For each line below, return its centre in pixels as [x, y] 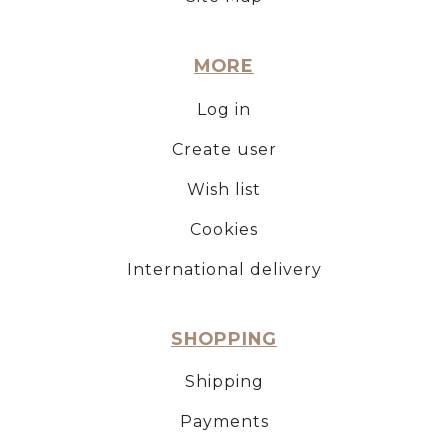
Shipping [224, 382]
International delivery [224, 269]
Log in [224, 109]
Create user [224, 149]
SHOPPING [224, 339]
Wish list [224, 189]
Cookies [224, 229]
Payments [224, 422]
